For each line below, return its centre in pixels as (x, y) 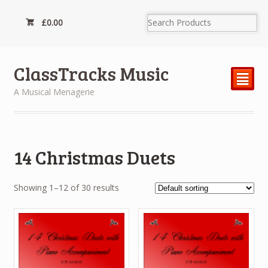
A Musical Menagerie (54, 92)
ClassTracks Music (91, 74)
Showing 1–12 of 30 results (66, 188)
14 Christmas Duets (94, 157)
